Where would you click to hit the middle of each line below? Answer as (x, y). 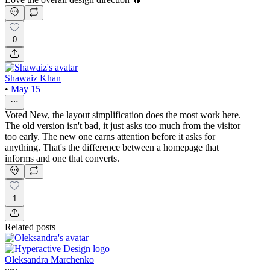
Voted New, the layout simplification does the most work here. (123, 115)
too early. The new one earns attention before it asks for (110, 137)
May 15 (26, 89)
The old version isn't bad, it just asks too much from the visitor (123, 126)
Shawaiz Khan (33, 78)
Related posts (30, 227)
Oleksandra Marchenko (49, 260)
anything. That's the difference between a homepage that (112, 148)
